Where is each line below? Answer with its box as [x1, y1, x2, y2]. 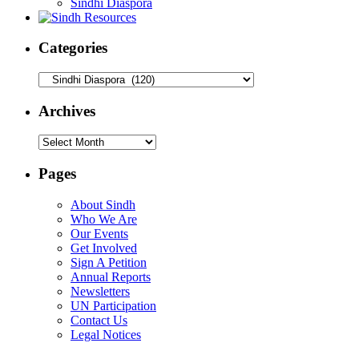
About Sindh [71, 197, 135, 212]
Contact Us [71, 313, 127, 327]
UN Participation [71, 298, 156, 313]
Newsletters [71, 284, 130, 298]
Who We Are [71, 212, 137, 226]
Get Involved [71, 240, 137, 255]
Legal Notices [71, 327, 141, 341]
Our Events [71, 226, 128, 240]
